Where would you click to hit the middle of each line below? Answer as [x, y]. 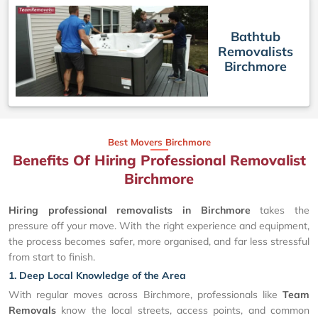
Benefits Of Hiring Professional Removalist [159, 160]
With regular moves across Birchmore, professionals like [146, 295]
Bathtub [255, 36]
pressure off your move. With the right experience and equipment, [159, 226]
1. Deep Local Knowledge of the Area [97, 276]
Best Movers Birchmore [159, 142]
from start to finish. [52, 257]
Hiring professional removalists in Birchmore [130, 210]
